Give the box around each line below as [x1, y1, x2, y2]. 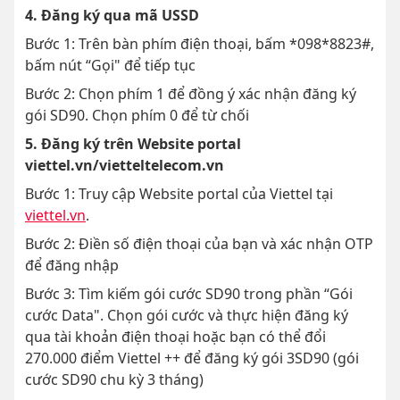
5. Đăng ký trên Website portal [25, 134, 241, 154]
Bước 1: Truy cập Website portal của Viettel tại [25, 184, 333, 204]
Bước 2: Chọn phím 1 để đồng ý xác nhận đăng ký [25, 84, 356, 104]
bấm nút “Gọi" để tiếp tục [25, 55, 196, 76]
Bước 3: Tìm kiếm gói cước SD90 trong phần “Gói [25, 284, 353, 304]
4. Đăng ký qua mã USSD [25, 5, 199, 26]
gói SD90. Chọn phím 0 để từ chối [25, 105, 249, 126]
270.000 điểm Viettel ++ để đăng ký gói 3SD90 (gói [25, 348, 359, 369]
